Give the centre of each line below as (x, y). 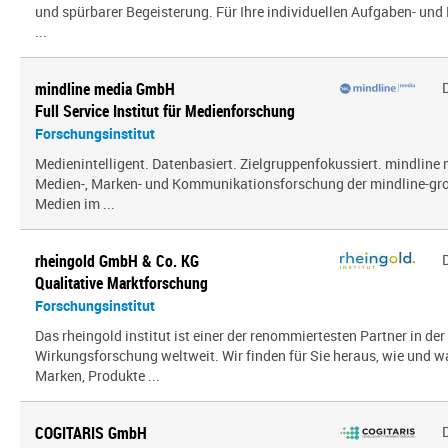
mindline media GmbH (105, 89)
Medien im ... (75, 203)
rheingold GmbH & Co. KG (117, 261)
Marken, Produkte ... (97, 375)
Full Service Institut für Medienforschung (165, 111)
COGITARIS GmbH (91, 433)
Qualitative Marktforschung (121, 283)
